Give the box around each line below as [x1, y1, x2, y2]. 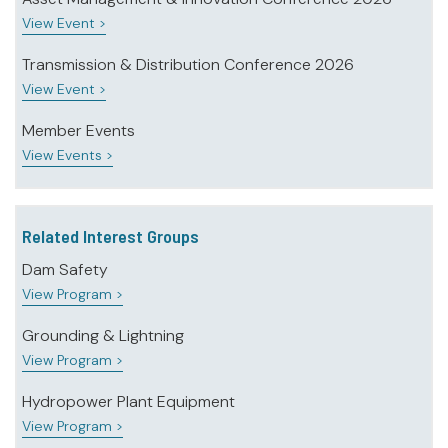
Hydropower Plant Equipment [22, 391, 235, 413]
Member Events [22, 120, 135, 142]
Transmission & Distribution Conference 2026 [22, 54, 354, 76]
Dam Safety [22, 259, 108, 281]
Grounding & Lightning [22, 325, 184, 347]
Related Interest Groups [22, 225, 199, 248]
